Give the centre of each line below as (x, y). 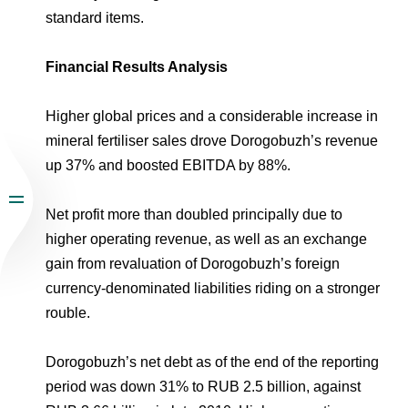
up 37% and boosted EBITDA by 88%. (168, 165)
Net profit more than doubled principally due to (194, 214)
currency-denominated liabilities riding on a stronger (213, 288)
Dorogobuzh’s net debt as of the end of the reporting (212, 362)
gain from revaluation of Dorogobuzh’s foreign (193, 264)
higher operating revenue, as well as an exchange (206, 239)
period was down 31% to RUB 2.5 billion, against (203, 387)
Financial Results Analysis (137, 67)
